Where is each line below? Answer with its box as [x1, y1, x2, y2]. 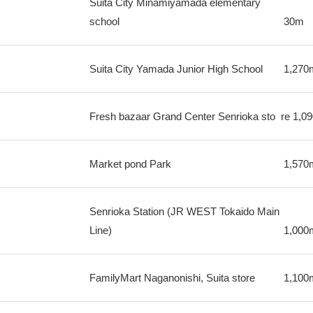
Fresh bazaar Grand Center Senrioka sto [89, 110, 275, 122]
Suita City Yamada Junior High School [89, 63, 263, 75]
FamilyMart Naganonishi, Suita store [89, 272, 255, 284]
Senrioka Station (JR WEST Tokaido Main [89, 205, 279, 217]
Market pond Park [89, 158, 171, 170]
